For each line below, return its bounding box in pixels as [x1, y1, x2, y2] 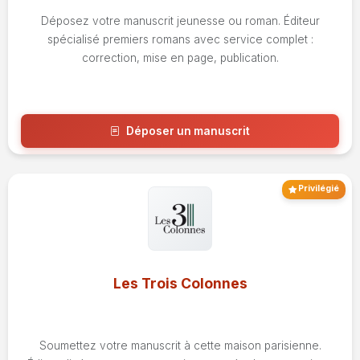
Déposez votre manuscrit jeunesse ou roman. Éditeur [40, 14, 320, 28]
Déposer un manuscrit [126, 125, 250, 138]
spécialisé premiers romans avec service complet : [47, 33, 313, 47]
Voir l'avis [163, 164, 210, 177]
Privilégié [297, 182, 339, 194]
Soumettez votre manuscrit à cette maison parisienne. [39, 339, 321, 353]
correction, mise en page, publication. [81, 51, 279, 65]
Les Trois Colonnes [112, 274, 247, 292]
